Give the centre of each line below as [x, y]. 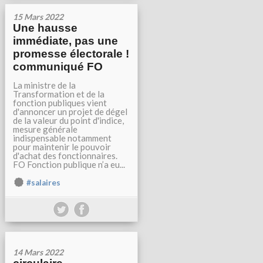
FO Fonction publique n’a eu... [69, 164]
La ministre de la [44, 85]
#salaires [43, 183]
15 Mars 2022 [38, 17]
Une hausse [45, 28]
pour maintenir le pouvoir [62, 147]
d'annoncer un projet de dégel [70, 112]
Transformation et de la [59, 94]
